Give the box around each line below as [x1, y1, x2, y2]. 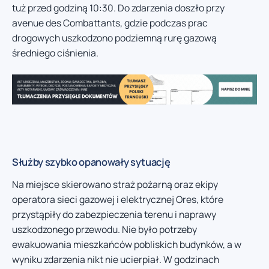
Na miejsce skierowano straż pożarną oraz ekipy [12, 177, 218, 191]
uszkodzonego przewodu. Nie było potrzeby [12, 222, 197, 236]
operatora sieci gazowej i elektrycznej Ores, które [12, 192, 223, 206]
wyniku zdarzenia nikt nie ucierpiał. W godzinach [12, 252, 219, 266]
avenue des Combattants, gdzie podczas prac [12, 16, 208, 30]
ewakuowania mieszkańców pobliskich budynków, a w [12, 237, 241, 251]
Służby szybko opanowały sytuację [12, 154, 171, 169]
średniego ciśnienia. [12, 46, 98, 60]
